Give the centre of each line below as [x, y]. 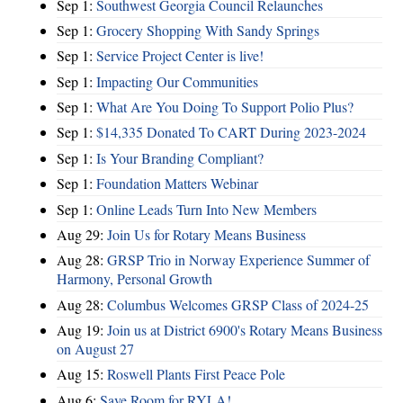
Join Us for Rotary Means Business [206, 234]
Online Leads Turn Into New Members [206, 209]
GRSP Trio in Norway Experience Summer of [238, 260]
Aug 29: [82, 234]
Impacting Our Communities [177, 81]
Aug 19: [82, 330]
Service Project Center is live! [180, 56]
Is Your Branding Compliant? [180, 157]
